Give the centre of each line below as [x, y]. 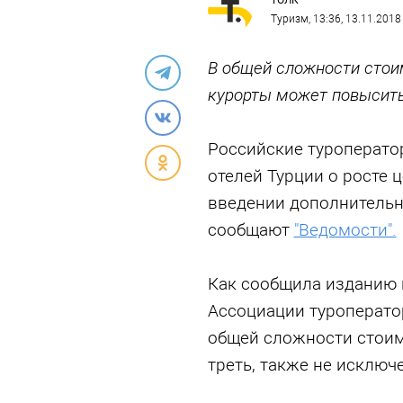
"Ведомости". [345, 230]
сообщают [251, 230]
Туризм [289, 19]
